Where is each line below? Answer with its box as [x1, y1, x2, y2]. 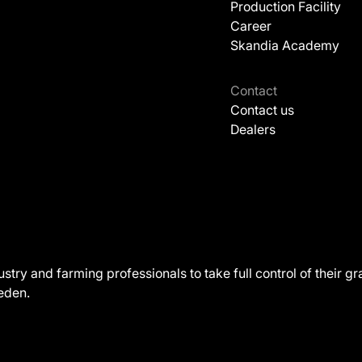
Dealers [230, 121, 276, 137]
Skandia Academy [230, 37, 339, 53]
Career [230, 18, 271, 34]
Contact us [230, 102, 294, 118]
